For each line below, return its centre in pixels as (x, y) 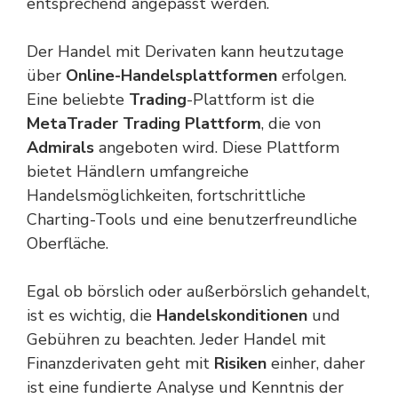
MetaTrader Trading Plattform (144, 123)
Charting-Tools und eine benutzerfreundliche (192, 219)
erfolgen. (312, 76)
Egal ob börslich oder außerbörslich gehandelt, (198, 291)
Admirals (60, 147)
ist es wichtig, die (92, 315)
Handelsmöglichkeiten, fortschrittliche (166, 195)
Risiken (240, 363)
